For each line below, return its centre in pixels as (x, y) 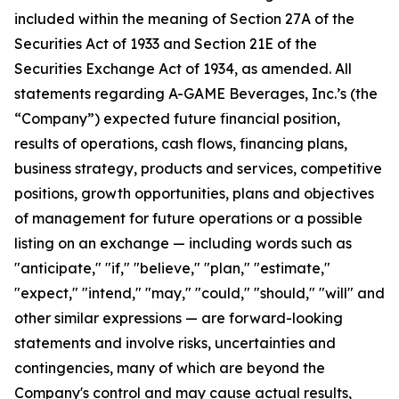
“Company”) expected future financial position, (177, 118)
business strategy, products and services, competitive (198, 168)
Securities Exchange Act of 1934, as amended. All (183, 69)
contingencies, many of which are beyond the (170, 368)
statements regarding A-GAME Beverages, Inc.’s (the (196, 94)
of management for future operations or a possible (188, 218)
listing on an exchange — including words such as (183, 243)
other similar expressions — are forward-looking (179, 318)
